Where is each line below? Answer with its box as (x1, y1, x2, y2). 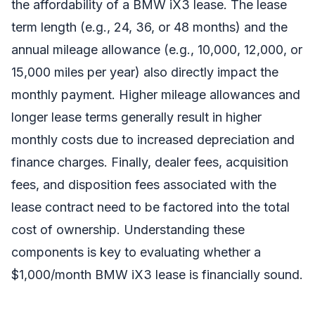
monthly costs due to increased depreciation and (11, 131, 295, 147)
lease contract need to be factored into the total (11, 199, 290, 214)
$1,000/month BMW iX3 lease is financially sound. (11, 266, 303, 282)
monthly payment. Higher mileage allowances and (11, 86, 300, 102)
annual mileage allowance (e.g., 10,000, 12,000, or (11, 41, 302, 57)
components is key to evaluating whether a (11, 244, 261, 259)
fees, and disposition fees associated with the (11, 176, 276, 192)
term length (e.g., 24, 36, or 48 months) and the (11, 19, 288, 34)
